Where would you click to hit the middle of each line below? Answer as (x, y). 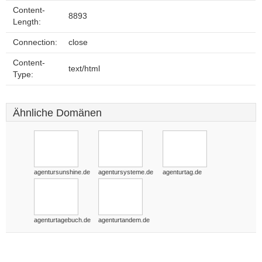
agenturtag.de (182, 172)
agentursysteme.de (126, 172)
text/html (84, 69)
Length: (27, 22)
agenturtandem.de (124, 220)
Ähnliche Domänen (57, 113)
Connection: (35, 42)
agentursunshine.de (62, 172)
